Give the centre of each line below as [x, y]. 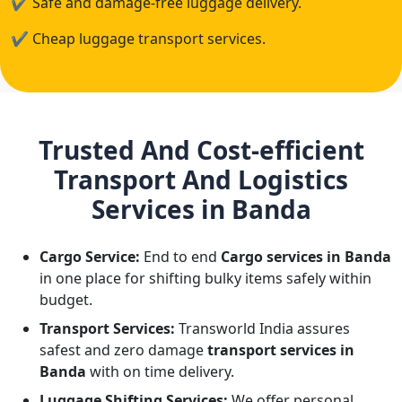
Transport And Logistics [201, 179]
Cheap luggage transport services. [147, 39]
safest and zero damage [123, 350]
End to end [180, 257]
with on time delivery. [160, 371]
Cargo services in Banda [306, 257]
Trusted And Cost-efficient [201, 150]
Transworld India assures [262, 328]
